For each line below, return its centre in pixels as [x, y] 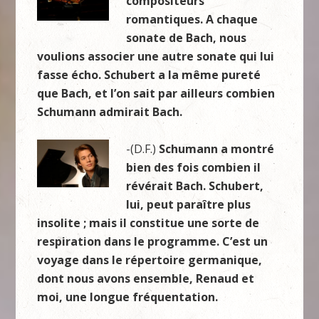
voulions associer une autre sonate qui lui [156, 56]
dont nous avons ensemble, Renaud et [146, 278]
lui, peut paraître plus [189, 204]
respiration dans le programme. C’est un [153, 241]
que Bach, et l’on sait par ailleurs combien [156, 93]
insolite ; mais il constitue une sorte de [148, 223]
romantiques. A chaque [192, 19]
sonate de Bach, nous [187, 38]
